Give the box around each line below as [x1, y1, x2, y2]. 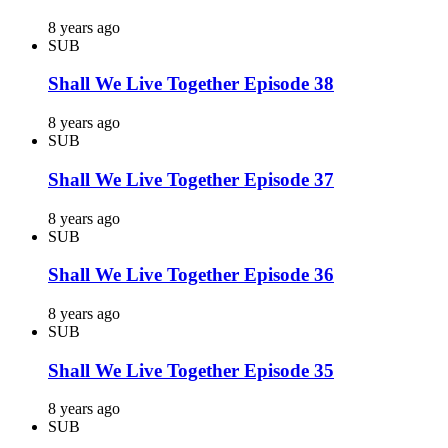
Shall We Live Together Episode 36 [48, 264, 334, 286]
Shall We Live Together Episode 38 [48, 73, 334, 95]
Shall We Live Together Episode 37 [48, 168, 334, 190]
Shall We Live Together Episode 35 [48, 359, 334, 381]
